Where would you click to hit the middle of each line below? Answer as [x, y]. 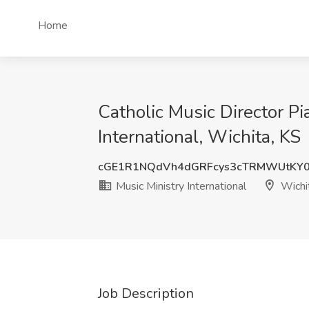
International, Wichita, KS [199, 137]
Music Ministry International [180, 186]
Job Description [146, 293]
